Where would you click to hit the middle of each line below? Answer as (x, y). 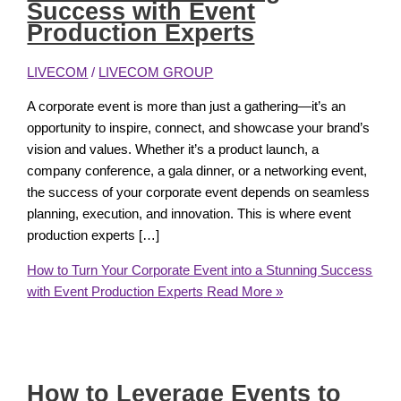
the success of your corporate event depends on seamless (199, 192)
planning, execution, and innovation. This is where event (189, 213)
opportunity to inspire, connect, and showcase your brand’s (199, 128)
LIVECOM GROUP (156, 73)
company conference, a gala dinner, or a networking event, (197, 171)
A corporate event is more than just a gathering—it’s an (187, 106)
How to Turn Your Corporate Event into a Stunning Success (200, 270)
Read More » (243, 291)
